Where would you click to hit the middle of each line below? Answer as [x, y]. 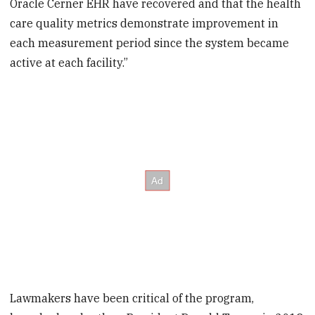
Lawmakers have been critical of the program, [132, 298]
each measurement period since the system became [150, 43]
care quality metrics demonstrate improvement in [144, 23]
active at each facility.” [69, 62]
